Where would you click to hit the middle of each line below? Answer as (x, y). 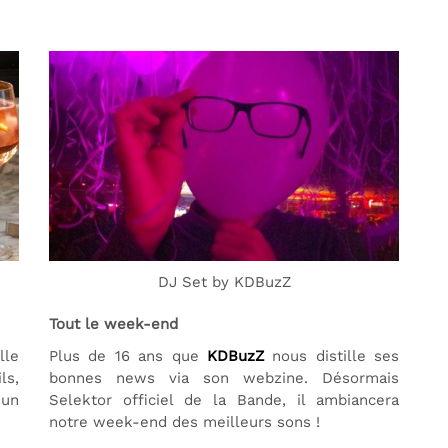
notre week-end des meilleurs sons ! (184, 422)
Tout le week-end (113, 324)
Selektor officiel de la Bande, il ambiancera (224, 400)
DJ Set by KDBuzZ (224, 282)
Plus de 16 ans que (128, 356)
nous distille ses (331, 356)
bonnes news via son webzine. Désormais (224, 378)
